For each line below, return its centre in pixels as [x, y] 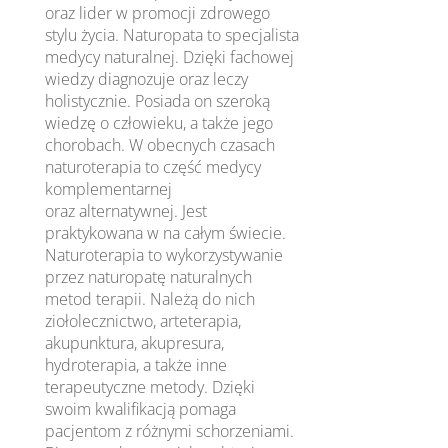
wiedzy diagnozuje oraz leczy [147, 78]
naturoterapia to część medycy [153, 166]
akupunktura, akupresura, [135, 342]
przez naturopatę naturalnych [149, 276]
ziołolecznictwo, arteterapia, [143, 320]
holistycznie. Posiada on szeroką [158, 100]
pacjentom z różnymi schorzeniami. [170, 430]
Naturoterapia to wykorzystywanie [164, 254]
